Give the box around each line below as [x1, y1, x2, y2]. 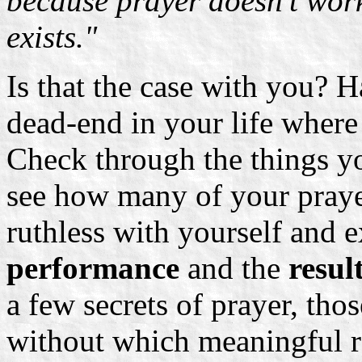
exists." [6, 19, 97, 54]
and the [179, 250, 288, 285]
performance [6, 250, 179, 285]
